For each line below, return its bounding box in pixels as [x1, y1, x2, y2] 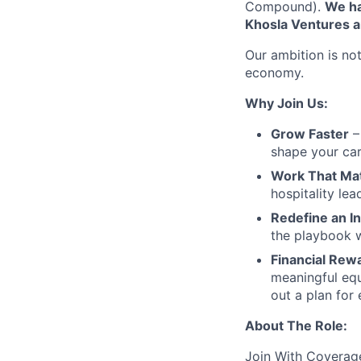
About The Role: [245, 317, 347, 334]
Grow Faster [271, 126, 349, 142]
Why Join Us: [245, 95, 328, 111]
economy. [245, 64, 304, 81]
